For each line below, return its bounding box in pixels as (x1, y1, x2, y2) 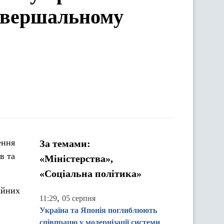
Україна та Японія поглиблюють (39, 206, 157, 214)
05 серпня (62, 194, 95, 202)
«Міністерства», (39, 153, 113, 164)
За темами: (39, 138, 90, 149)
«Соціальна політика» (39, 168, 141, 179)
